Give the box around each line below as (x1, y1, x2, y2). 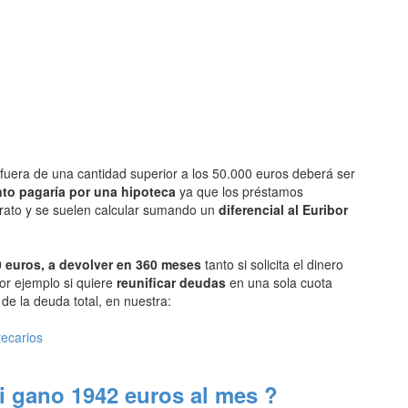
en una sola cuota (226, 273, 332, 291)
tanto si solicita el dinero (205, 255, 343, 273)
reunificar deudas (117, 273, 226, 291)
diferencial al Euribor (219, 200, 348, 219)
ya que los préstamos (176, 182, 303, 200)
